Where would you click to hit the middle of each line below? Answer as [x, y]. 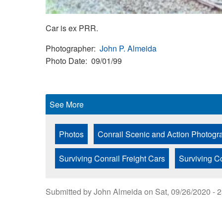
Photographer [70, 49]
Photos [71, 134]
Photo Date [65, 61]
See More [67, 105]
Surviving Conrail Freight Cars [112, 159]
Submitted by [70, 192]
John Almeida [118, 192]
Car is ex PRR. [72, 28]
